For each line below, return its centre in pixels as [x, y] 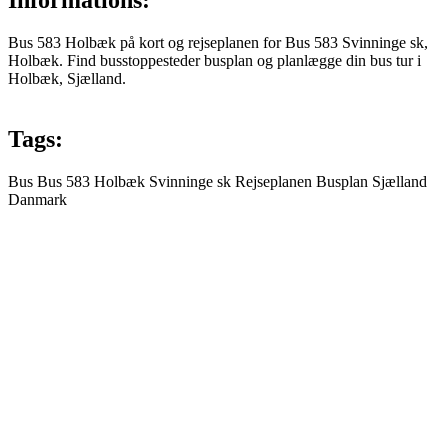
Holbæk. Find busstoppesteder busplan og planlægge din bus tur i [214, 61]
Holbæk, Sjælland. [67, 79]
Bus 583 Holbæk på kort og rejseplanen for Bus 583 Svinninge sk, [218, 43]
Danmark [37, 200]
